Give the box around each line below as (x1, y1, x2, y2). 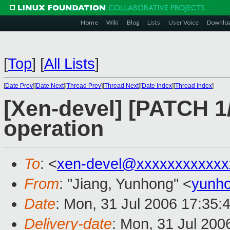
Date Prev (5, 82, 33, 89)
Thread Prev (67, 82, 101, 89)
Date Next (36, 82, 64, 89)
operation (4, 117, 104, 141)
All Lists (44, 55, 95, 72)
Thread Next (104, 82, 139, 89)
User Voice (168, 18, 199, 26)
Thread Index (175, 82, 212, 89)
